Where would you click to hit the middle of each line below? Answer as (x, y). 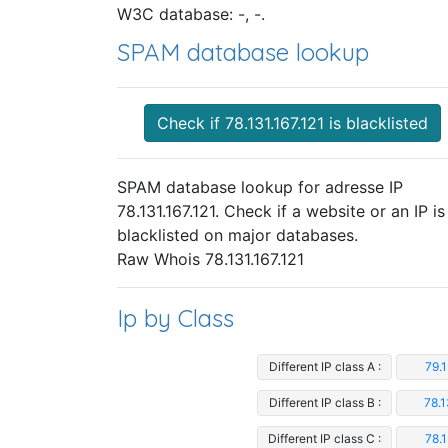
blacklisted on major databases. (237, 235)
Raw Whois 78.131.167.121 (210, 259)
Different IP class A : (324, 366)
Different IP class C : (324, 438)
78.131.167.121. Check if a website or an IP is (281, 211)
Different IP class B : (324, 402)
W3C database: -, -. (191, 14)
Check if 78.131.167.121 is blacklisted (292, 123)
